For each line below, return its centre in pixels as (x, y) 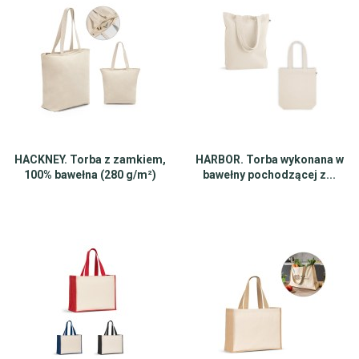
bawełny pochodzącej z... (269, 175)
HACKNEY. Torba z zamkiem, (90, 159)
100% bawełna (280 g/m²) (90, 175)
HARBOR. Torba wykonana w (269, 159)
